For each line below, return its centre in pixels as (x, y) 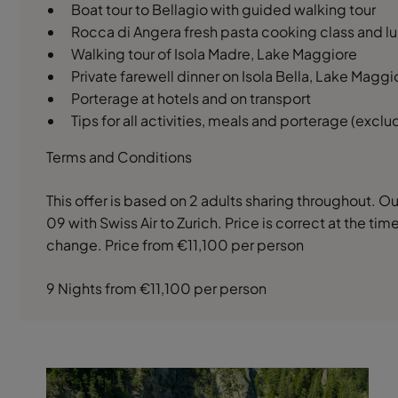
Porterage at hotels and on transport (191, 98)
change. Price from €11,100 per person (175, 245)
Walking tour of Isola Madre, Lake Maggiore (214, 54)
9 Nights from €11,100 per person (156, 288)
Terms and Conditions (119, 157)
